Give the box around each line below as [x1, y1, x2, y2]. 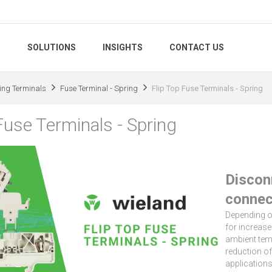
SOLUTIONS [27, 42, 76, 53]
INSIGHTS [103, 42, 143, 53]
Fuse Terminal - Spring [60, 83, 138, 93]
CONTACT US [169, 42, 224, 53]
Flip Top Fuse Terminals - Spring [152, 83, 263, 93]
